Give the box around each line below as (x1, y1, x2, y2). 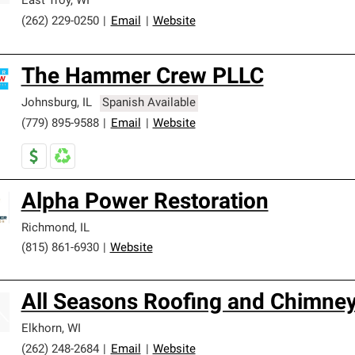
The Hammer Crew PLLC (21, 67, 264, 89)
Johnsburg (21, 97, 77, 109)
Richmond (21, 223, 74, 235)
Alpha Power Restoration (21, 192, 269, 214)
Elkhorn (21, 323, 62, 335)
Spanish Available (102, 97, 197, 109)
